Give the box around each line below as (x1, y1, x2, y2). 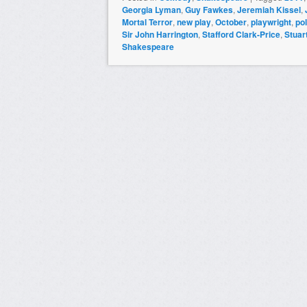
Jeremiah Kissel (237, 3, 301, 16)
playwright (251, 15, 291, 28)
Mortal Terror (122, 15, 173, 28)
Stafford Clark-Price (202, 27, 280, 40)
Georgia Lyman (122, 3, 181, 16)
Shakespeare (122, 40, 174, 53)
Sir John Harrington (122, 27, 198, 40)
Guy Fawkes (185, 3, 233, 16)
